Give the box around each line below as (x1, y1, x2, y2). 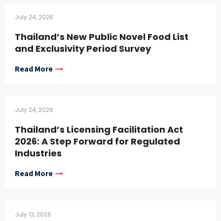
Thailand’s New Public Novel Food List (15, 31, 188, 43)
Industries (15, 147, 62, 160)
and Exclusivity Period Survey (15, 42, 151, 55)
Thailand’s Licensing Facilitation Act (15, 123, 183, 136)
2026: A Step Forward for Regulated (15, 135, 180, 148)
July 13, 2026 (15, 210, 51, 219)
